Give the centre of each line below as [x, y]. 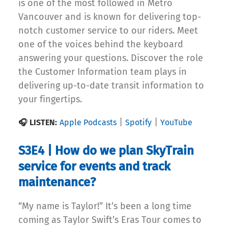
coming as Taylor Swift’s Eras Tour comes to [110, 220]
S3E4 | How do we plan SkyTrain [106, 151]
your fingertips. [50, 99]
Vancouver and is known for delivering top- [110, 17]
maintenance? [57, 182]
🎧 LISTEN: [38, 123]
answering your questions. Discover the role [111, 58]
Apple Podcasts [88, 123]
